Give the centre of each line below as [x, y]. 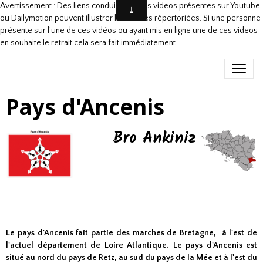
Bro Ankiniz [154, 138]
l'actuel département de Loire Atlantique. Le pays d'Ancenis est [131, 245]
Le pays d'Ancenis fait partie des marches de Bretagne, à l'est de [131, 233]
